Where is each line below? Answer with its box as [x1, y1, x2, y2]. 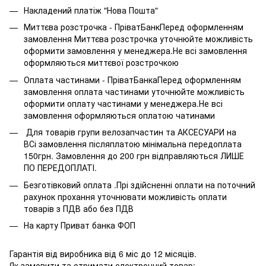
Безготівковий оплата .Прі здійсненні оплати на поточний [24, 178, 255, 191]
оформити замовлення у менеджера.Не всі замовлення [24, 45, 247, 57]
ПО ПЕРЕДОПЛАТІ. [24, 161, 97, 174]
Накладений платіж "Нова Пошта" [24, 4, 160, 16]
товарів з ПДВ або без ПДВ [24, 202, 134, 214]
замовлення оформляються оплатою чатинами [24, 109, 215, 121]
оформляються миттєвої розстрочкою [24, 56, 179, 69]
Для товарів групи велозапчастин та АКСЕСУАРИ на [24, 126, 236, 138]
